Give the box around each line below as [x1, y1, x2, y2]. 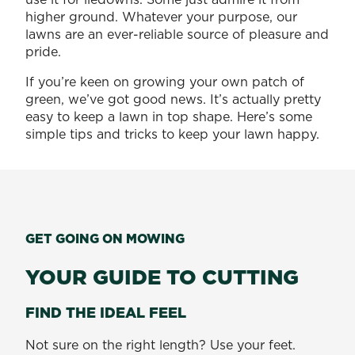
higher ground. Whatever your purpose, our [25, 7, 297, 25]
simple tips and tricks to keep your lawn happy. [25, 124, 323, 143]
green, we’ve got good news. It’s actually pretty [25, 90, 321, 108]
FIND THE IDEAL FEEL [25, 302, 190, 323]
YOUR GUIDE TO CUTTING [25, 261, 304, 292]
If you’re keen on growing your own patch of [25, 72, 304, 90]
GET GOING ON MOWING [25, 229, 188, 247]
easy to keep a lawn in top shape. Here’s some [25, 107, 312, 125]
